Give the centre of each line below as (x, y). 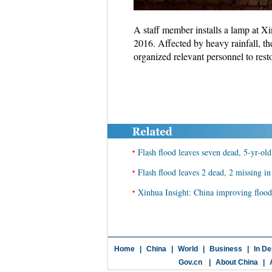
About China (236, 262)
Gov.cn (190, 262)
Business (226, 249)
